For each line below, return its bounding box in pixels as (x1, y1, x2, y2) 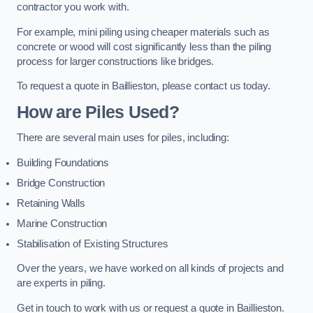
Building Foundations (17, 156, 110, 168)
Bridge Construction (17, 177, 105, 189)
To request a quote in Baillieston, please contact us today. (17, 80, 270, 92)
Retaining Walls (17, 197, 85, 209)
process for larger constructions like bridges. (17, 55, 214, 67)
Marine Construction (17, 217, 108, 229)
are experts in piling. (17, 277, 105, 289)
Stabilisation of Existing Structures (17, 238, 168, 249)
